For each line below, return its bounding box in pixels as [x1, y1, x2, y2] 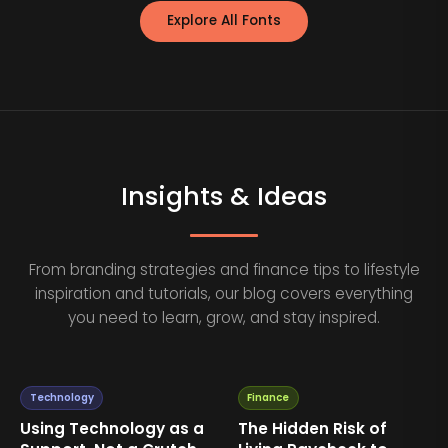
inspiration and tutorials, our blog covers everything [35, 282, 413, 304]
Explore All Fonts [167, 11, 281, 31]
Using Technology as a [20, 417, 205, 439]
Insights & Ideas [121, 177, 327, 214]
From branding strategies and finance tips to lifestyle [28, 258, 420, 280]
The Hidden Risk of [237, 417, 387, 439]
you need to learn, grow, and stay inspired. [68, 306, 380, 328]
